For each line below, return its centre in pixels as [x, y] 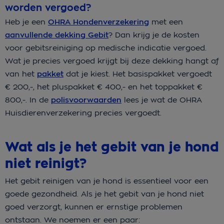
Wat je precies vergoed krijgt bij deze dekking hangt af [112, 60]
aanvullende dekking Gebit [57, 35]
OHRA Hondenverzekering [98, 22]
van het [21, 73]
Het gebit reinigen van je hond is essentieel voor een [107, 180]
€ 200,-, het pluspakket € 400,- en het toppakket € [104, 86]
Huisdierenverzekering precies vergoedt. [83, 112]
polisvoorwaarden [86, 100]
